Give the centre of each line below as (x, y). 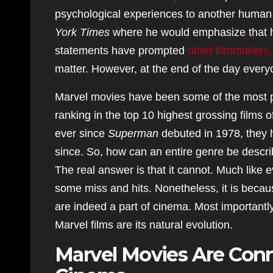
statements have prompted (121, 51)
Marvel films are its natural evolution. (144, 225)
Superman (133, 133)
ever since (81, 133)
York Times (82, 32)
